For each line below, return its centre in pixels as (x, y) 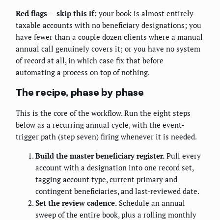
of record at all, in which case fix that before (90, 60)
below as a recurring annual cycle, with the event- (100, 124)
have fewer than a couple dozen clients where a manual (109, 37)
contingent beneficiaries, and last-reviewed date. (117, 191)
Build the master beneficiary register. (100, 155)
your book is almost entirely (145, 13)
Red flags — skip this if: (56, 13)
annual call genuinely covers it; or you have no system (108, 48)
